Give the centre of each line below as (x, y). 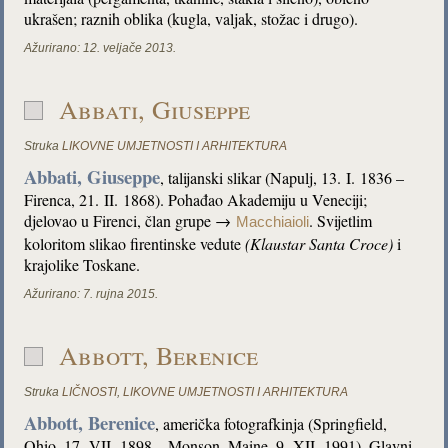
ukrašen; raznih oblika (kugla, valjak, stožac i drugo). (191, 18)
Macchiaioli (273, 222)
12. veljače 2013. (130, 48)
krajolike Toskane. (82, 264)
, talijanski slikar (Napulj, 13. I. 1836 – (282, 177)
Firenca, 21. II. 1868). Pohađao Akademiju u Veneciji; (196, 199)
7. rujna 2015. (121, 294)
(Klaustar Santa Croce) (319, 243)
